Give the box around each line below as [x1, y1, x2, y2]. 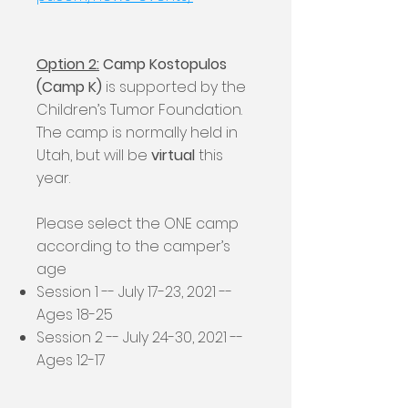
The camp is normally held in [36, 122, 238, 143]
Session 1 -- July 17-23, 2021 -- [36, 281, 232, 302]
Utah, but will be [36, 145, 151, 166]
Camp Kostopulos [99, 54, 227, 75]
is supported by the [102, 76, 246, 97]
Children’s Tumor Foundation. [36, 99, 242, 120]
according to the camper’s [36, 236, 230, 257]
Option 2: [36, 54, 99, 75]
